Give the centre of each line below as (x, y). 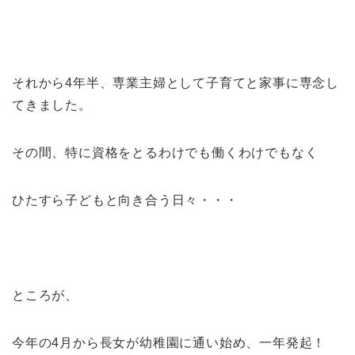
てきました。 (52, 105)
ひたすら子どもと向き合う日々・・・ (125, 200)
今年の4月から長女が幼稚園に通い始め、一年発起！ (169, 343)
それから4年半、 (63, 83)
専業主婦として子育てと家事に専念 (219, 83)
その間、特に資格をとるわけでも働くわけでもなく (165, 153)
